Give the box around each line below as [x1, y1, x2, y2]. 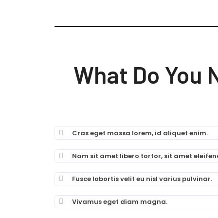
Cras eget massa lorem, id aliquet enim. [72, 128, 208, 138]
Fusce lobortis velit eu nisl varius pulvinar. [72, 174, 212, 183]
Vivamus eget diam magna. [72, 197, 167, 206]
